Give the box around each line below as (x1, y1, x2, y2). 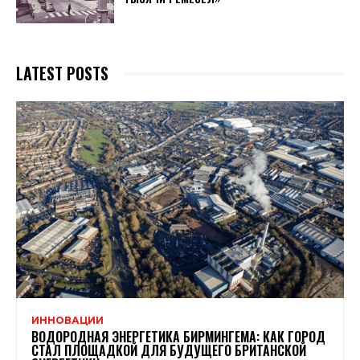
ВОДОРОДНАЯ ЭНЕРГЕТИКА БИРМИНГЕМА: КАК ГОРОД (31, 326, 325, 346)
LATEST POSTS (16, 61, 108, 85)
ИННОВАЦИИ (31, 313, 104, 326)
